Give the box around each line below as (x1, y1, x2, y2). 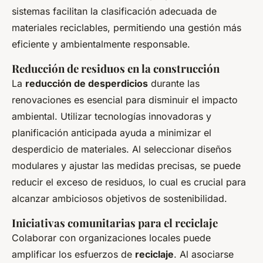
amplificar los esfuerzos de (12, 248, 135, 260)
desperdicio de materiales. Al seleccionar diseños (12, 143, 231, 155)
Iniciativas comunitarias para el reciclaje (12, 215, 218, 230)
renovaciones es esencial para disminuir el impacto (12, 93, 238, 106)
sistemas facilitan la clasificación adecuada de (12, 5, 217, 17)
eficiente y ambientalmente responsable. (12, 38, 190, 50)
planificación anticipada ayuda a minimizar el (12, 126, 211, 139)
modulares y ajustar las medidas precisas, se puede (12, 159, 241, 171)
